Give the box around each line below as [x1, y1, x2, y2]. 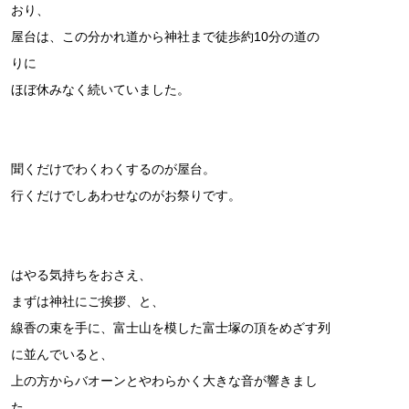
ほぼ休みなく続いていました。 [11, 82, 190, 98]
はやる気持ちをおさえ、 [11, 267, 152, 283]
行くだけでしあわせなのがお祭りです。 [11, 188, 241, 204]
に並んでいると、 [11, 347, 113, 362]
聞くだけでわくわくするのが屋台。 [11, 162, 215, 177]
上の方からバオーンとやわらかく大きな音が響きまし [11, 373, 318, 389]
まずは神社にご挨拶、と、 [11, 294, 164, 309]
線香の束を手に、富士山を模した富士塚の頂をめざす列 [11, 320, 330, 336]
